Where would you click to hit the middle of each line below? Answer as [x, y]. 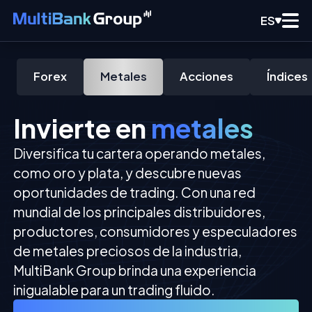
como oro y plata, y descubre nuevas [128, 173]
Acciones [207, 77]
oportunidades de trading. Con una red [135, 193]
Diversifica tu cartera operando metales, [140, 154]
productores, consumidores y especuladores [156, 232]
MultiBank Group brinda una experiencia [135, 271]
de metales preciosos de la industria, [128, 251]
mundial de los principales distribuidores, [140, 212]
